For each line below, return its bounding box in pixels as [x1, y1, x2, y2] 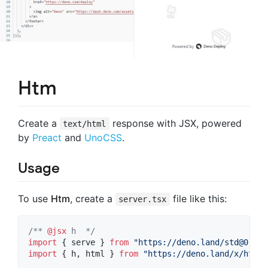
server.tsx [118, 194, 167, 204]
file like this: [169, 192, 227, 205]
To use [18, 192, 51, 205]
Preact [32, 131, 62, 144]
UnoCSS [84, 131, 122, 144]
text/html [63, 118, 106, 129]
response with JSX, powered [109, 117, 242, 129]
